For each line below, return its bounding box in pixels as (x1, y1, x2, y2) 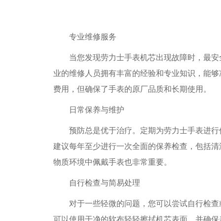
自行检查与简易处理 (53, 179, 140, 187)
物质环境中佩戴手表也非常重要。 (53, 158, 172, 166)
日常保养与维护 (53, 106, 124, 114)
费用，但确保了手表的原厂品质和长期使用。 (53, 85, 211, 93)
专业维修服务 (53, 33, 116, 41)
